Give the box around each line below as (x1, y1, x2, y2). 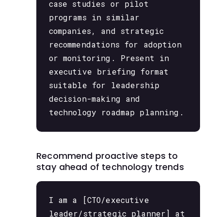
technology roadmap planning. (48, 107, 184, 118)
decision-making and (48, 93, 140, 104)
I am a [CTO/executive (48, 195, 149, 205)
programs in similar (48, 12, 140, 23)
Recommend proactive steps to (36, 149, 178, 162)
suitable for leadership (48, 80, 160, 91)
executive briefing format (48, 66, 169, 77)
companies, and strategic (48, 26, 164, 36)
